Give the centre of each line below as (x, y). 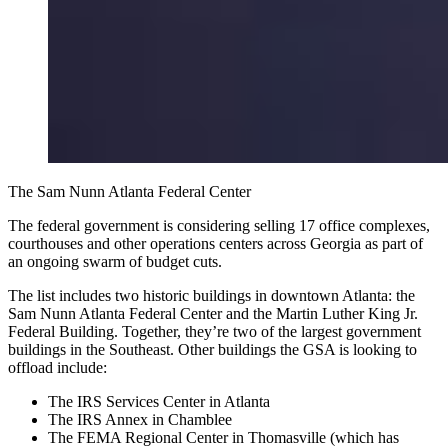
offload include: (57, 368)
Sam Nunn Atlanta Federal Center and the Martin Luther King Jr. (213, 314)
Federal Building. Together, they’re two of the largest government (214, 332)
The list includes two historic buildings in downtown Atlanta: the (211, 296)
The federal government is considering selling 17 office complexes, (219, 226)
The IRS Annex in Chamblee (140, 420)
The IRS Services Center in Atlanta (159, 402)
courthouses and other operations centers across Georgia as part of (215, 244)
